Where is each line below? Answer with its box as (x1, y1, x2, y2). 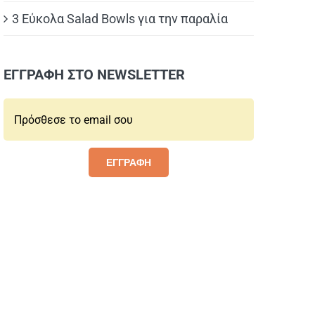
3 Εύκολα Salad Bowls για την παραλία (12, 11, 228, 26)
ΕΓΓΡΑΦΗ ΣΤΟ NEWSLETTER (4, 66, 185, 83)
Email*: (4, 103, 32, 113)
